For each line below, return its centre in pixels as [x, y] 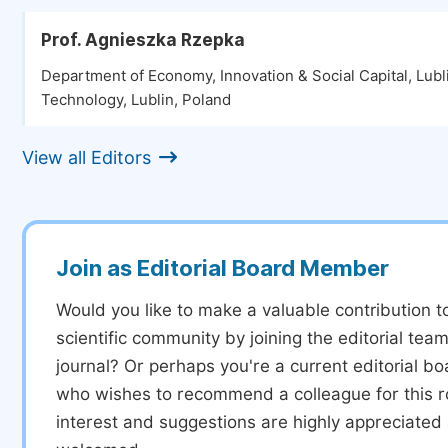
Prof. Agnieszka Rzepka [143, 40]
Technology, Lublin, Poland [136, 100]
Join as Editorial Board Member [222, 268]
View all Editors [86, 157]
